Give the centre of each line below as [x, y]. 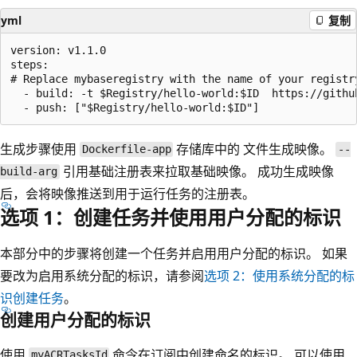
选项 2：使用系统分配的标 [279, 275]
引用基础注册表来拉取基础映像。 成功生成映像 [196, 171]
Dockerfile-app [126, 149]
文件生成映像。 [290, 149]
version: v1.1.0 [58, 50]
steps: [29, 64]
